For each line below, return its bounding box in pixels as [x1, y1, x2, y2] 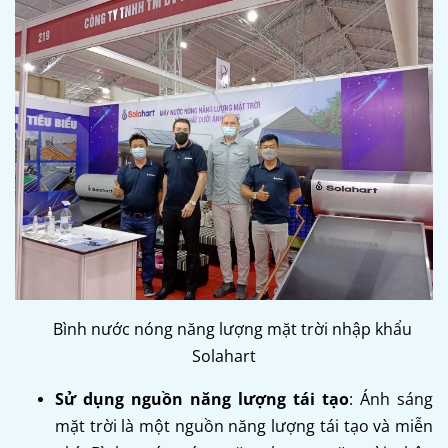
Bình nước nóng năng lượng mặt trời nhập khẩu [52, 318, 412, 341]
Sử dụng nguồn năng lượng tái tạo [55, 388, 349, 411]
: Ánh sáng [349, 388, 433, 411]
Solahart [192, 345, 256, 368]
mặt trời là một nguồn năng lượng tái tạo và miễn [55, 415, 433, 438]
